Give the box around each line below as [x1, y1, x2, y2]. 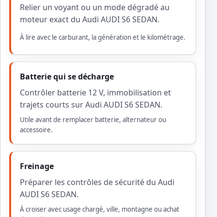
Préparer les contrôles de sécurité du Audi [20, 177, 174, 188]
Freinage [20, 161, 54, 172]
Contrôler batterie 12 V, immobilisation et [20, 87, 171, 98]
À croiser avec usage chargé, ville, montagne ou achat [20, 205, 179, 214]
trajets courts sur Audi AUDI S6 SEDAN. [20, 99, 162, 110]
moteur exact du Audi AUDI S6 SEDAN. [20, 14, 159, 25]
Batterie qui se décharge [20, 71, 114, 82]
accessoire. [20, 125, 53, 135]
